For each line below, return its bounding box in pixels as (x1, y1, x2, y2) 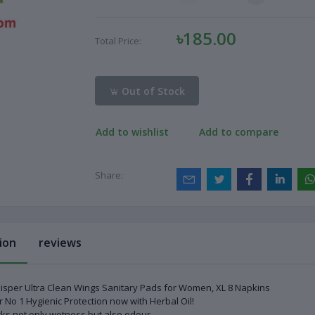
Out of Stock (119, 84, 186, 98)
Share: (95, 169, 123, 182)
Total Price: (95, 34, 141, 47)
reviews (38, 235, 82, 251)
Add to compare (199, 124, 279, 139)
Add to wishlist (96, 124, 169, 139)
